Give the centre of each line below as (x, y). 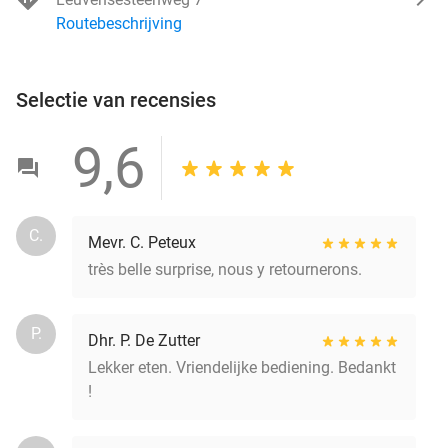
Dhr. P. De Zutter (144, 340)
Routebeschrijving (119, 23)
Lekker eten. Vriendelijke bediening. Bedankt (242, 367)
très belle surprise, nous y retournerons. (225, 269)
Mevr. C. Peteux (142, 242)
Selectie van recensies (116, 99)
